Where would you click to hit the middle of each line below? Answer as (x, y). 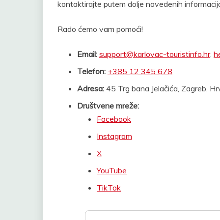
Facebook (114, 119)
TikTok (109, 187)
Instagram (114, 136)
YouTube (112, 170)
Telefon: (91, 71)
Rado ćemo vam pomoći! (100, 29)
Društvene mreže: (108, 105)
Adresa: (91, 88)
